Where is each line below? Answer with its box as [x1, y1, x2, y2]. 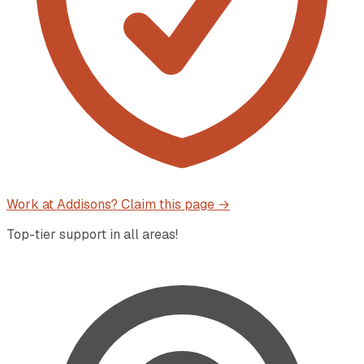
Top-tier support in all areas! [6, 225, 178, 243]
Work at [6, 195, 57, 213]
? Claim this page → [110, 195, 230, 213]
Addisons [57, 195, 110, 213]
